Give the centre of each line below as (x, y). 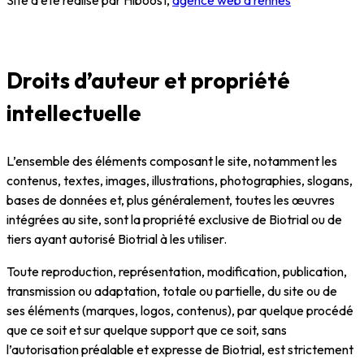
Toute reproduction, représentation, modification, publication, (177, 271)
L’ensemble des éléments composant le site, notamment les (172, 160)
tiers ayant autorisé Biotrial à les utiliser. (117, 238)
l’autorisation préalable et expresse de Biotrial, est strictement (180, 349)
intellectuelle (74, 113)
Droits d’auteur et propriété (148, 80)
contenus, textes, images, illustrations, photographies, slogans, (180, 180)
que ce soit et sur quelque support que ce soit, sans (147, 329)
